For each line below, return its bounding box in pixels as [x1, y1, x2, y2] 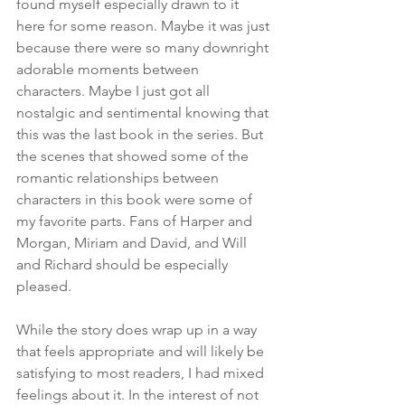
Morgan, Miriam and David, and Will [16, 234, 250, 252]
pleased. [16, 278, 71, 296]
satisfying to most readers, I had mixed [16, 364, 268, 382]
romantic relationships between [16, 169, 222, 187]
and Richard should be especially [16, 256, 231, 274]
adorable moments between [16, 61, 202, 79]
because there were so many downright [16, 39, 272, 57]
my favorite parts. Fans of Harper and [16, 212, 256, 231]
